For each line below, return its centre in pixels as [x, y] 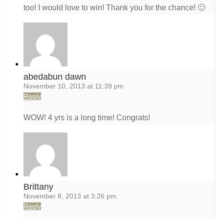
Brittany [38, 187]
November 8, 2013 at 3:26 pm [70, 196]
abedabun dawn [55, 77]
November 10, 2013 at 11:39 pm [74, 86]
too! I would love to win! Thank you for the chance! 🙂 [114, 8]
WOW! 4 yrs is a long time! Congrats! [87, 118]
